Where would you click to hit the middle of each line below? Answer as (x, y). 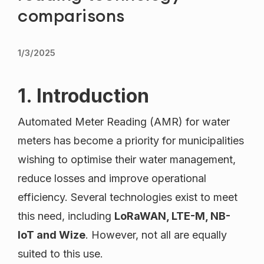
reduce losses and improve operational (112, 179)
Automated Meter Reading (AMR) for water (124, 122)
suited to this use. (60, 254)
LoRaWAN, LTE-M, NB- (172, 216)
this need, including (66, 216)
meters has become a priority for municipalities (131, 141)
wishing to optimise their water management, (127, 160)
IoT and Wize (52, 235)
